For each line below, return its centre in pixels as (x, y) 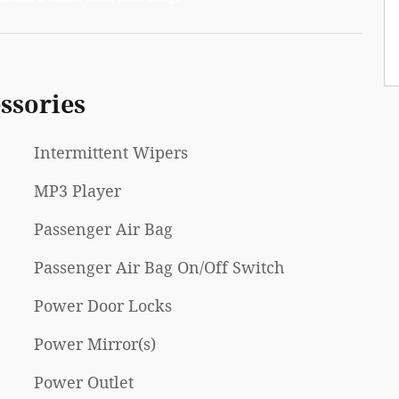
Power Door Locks (103, 307)
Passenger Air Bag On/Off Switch (159, 269)
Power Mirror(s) (95, 345)
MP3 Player (77, 192)
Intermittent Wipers (111, 154)
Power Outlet (84, 383)
